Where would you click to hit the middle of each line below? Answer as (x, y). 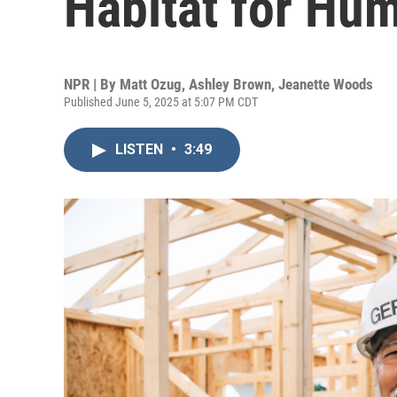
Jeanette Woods (326, 84)
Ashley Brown (230, 84)
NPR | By (92, 84)
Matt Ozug (151, 84)
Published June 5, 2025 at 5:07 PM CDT (161, 102)
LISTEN (141, 149)
